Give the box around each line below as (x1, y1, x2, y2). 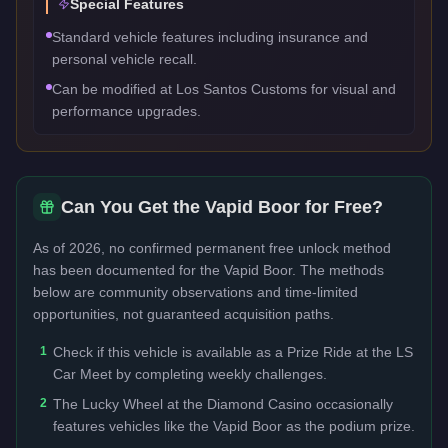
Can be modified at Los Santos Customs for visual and (52, 80, 396, 97)
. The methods (292, 261, 384, 278)
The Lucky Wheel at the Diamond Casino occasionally (53, 395, 393, 412)
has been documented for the (33, 261, 224, 278)
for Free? (300, 196, 383, 217)
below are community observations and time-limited (33, 283, 358, 300)
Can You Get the (61, 196, 205, 217)
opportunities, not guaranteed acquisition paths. (33, 305, 334, 322)
